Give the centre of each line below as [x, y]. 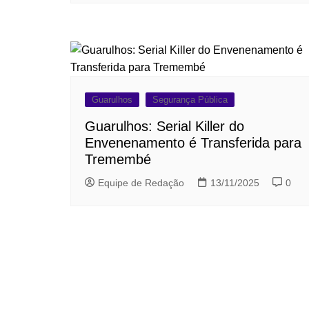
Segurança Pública [190, 100]
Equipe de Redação [141, 183]
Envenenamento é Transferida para [193, 143]
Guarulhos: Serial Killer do [165, 127]
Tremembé [118, 160]
